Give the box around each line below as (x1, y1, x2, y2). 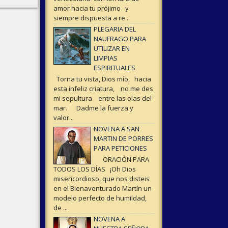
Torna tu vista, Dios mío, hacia (53, 74, 151, 84)
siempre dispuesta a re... (53, 13, 130, 23)
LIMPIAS (93, 53, 118, 63)
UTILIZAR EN (93, 44, 130, 53)
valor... (53, 113, 74, 123)
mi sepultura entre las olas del (53, 94, 152, 103)
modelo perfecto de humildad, (53, 193, 147, 203)
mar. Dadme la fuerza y (53, 103, 133, 113)
